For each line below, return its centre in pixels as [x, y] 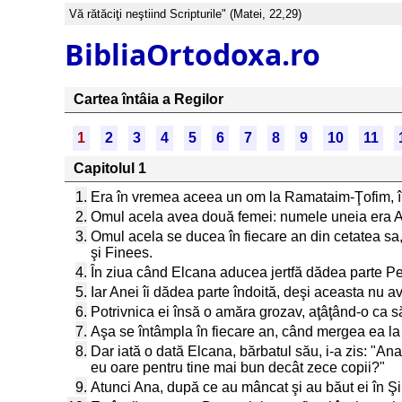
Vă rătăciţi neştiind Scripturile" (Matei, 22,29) [185, 14]
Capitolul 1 [110, 168]
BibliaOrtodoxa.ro [192, 54]
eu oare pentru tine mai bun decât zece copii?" [238, 367]
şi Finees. [122, 253]
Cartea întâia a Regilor [149, 99]
